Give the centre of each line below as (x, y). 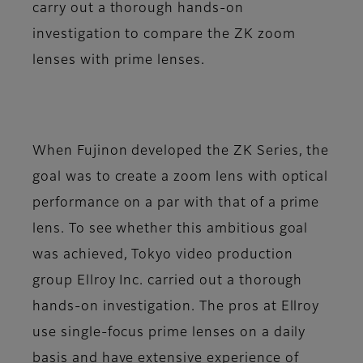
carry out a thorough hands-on (138, 9)
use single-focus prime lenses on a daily (169, 333)
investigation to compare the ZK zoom (164, 35)
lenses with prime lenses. (119, 61)
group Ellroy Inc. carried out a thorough (168, 282)
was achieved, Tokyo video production (163, 256)
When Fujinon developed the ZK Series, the (181, 152)
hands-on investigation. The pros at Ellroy (176, 307)
